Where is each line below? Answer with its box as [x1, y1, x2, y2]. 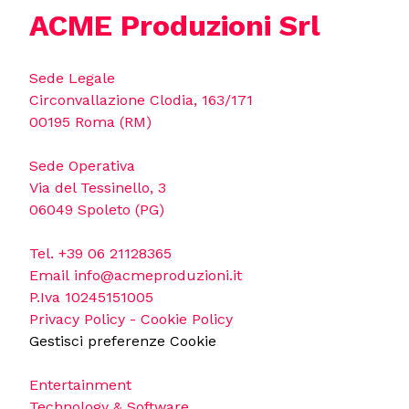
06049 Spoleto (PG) [29, 200, 164, 218]
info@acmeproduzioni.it [74, 266, 242, 284]
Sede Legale [29, 68, 115, 87]
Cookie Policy [141, 309, 233, 328]
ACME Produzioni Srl [29, 7, 320, 43]
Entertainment [29, 375, 131, 393]
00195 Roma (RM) [29, 112, 152, 131]
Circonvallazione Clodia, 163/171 [29, 90, 253, 109]
